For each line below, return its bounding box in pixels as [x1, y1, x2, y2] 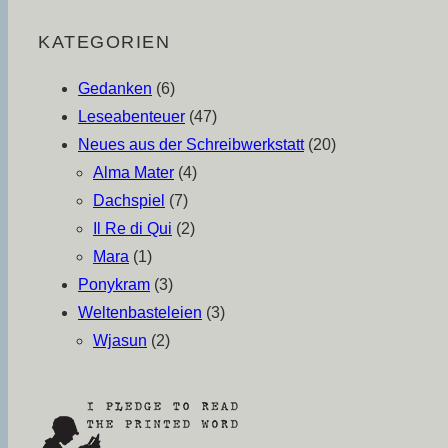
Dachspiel [93, 191, 165, 209]
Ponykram [78, 275, 150, 293]
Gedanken [78, 79, 152, 97]
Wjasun [93, 331, 147, 349]
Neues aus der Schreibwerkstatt [78, 135, 304, 153]
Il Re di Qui [93, 219, 172, 237]
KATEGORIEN [38, 31, 170, 52]
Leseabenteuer [78, 107, 185, 125]
